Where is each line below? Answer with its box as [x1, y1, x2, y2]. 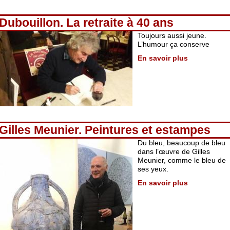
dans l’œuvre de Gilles [138, 147, 210, 156]
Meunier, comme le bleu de [138, 156, 226, 164]
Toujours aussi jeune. [138, 31, 206, 40]
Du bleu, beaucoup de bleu [138, 139, 225, 147]
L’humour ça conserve [138, 40, 209, 48]
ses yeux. [138, 165, 168, 173]
